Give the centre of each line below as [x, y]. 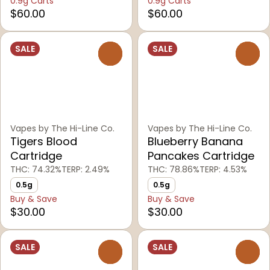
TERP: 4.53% [223, 170]
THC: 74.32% [36, 170]
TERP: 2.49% [86, 170]
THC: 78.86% [174, 170]
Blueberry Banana [195, 142]
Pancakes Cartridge [201, 156]
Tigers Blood [44, 142]
